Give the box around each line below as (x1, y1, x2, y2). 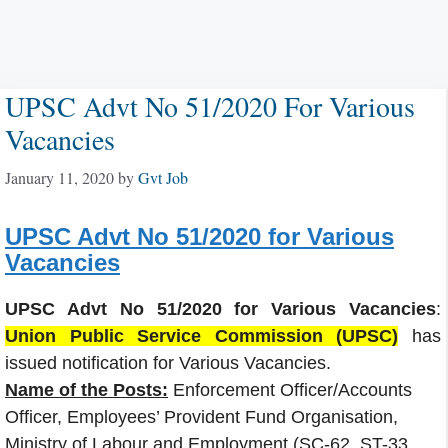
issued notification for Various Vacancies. (5, 353, 331, 373)
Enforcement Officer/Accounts (173, 380, 412, 400)
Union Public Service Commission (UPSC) (5, 326, 399, 346)
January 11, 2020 (5, 167, 114, 188)
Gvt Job (138, 167, 188, 188)
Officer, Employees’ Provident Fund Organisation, (5, 407, 398, 427)
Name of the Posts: (5, 380, 168, 400)
